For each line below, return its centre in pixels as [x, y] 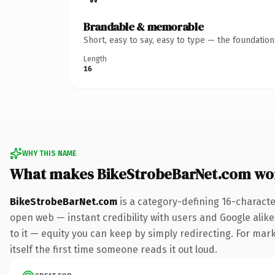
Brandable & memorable [144, 26]
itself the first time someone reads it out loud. [114, 249]
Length [95, 59]
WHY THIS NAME [49, 153]
